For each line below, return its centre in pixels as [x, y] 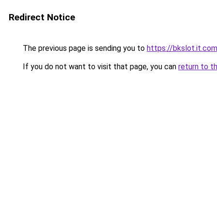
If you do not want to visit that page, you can [100, 67]
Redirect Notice [42, 17]
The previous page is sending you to [84, 48]
